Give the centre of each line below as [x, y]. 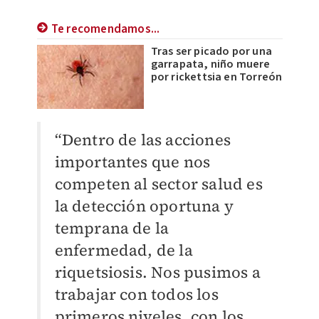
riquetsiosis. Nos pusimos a [157, 272]
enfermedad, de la [124, 250]
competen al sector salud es [158, 184]
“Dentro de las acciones [143, 140]
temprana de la [112, 228]
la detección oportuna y [144, 206]
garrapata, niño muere [210, 64]
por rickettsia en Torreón [216, 77]
